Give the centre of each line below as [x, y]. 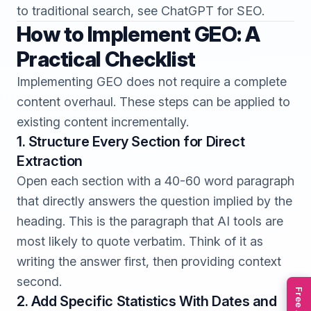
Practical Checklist [106, 59]
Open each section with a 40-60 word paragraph [155, 181]
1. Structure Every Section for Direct [131, 142]
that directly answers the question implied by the [154, 201]
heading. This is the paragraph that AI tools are [150, 221]
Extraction [50, 161]
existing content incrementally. [103, 122]
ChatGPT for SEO [211, 11]
